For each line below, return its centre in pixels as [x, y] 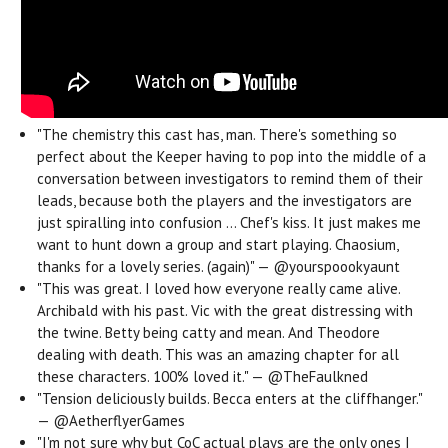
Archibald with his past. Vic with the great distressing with [225, 310]
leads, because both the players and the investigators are [225, 200]
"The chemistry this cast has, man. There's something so [217, 134]
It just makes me [367, 222]
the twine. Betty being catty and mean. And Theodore [209, 332]
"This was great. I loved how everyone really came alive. [219, 288]
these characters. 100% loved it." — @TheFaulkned [203, 376]
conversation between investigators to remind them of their [230, 178]
